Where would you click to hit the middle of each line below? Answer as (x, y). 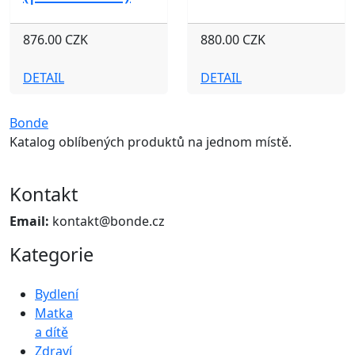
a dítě (52, 332)
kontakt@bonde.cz (107, 221)
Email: (29, 221)
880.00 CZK (233, 40)
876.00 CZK (55, 40)
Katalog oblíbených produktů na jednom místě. (151, 142)
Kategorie (52, 254)
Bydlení (57, 294)
